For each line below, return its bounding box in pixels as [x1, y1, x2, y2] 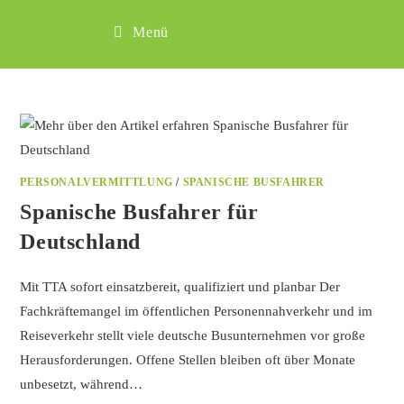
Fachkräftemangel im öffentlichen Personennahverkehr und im [20, 304, 373, 318]
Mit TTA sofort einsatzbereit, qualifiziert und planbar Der [20, 280, 341, 294]
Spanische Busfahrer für [20, 200, 259, 224]
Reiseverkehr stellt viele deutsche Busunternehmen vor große [20, 328, 366, 343]
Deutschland [20, 230, 142, 253]
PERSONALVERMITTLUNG [20, 176, 173, 188]
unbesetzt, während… [20, 377, 143, 391]
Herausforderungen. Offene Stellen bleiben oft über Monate [20, 353, 356, 367]
